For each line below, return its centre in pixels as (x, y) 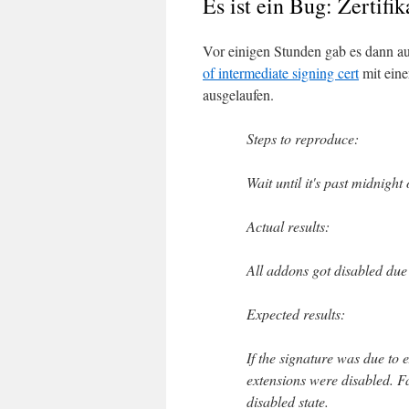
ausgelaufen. (238, 94)
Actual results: (288, 226)
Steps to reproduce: (303, 138)
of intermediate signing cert (281, 73)
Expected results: (296, 314)
